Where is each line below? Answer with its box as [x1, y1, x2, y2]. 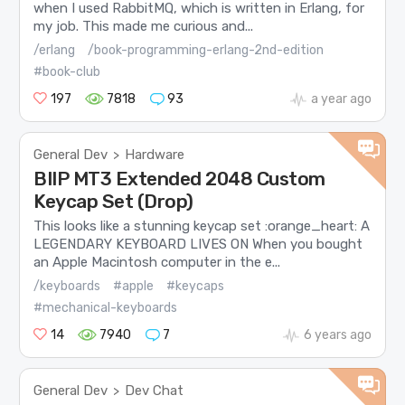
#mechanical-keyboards [33, 300, 178, 316]
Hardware [125, 146, 185, 164]
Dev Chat [125, 382, 184, 400]
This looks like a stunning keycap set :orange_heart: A [33, 217, 371, 234]
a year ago [310, 91, 372, 108]
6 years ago [303, 327, 372, 344]
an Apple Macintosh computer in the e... [33, 253, 281, 270]
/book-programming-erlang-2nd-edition [88, 42, 325, 59]
